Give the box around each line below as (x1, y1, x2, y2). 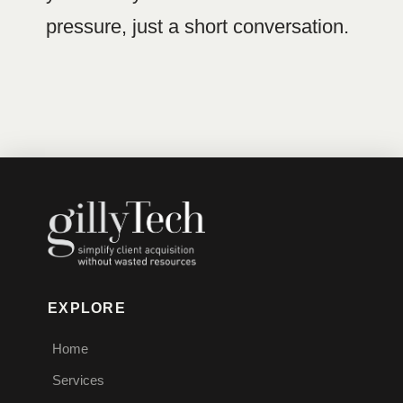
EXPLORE (48, 300, 126, 316)
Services (52, 372, 104, 388)
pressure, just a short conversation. (45, 15, 349, 39)
